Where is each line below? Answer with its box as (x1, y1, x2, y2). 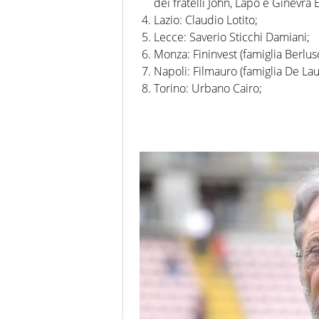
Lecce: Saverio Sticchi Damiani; (154, 29, 310, 46)
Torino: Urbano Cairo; (154, 80, 262, 97)
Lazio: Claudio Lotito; (154, 12, 258, 28)
